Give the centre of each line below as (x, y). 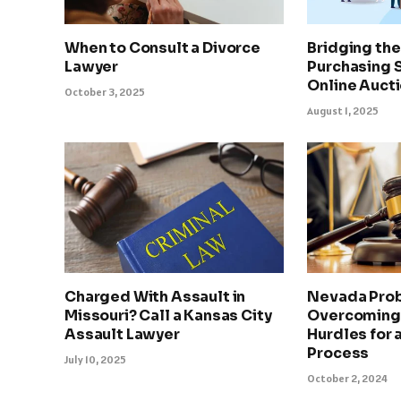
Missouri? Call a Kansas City (168, 315)
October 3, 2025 (105, 91)
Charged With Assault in (155, 296)
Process (338, 353)
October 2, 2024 (348, 378)
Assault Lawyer (122, 334)
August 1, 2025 (343, 110)
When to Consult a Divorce (162, 47)
